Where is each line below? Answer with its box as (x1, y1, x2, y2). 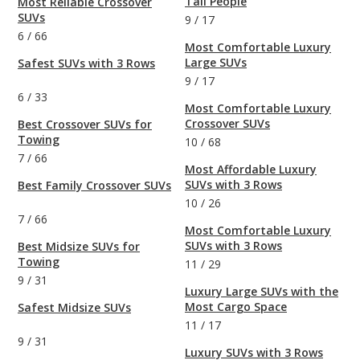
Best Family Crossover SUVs (18, 178, 171, 194)
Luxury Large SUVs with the (185, 284, 338, 300)
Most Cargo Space (185, 299, 287, 315)
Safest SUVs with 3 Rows (18, 55, 155, 72)
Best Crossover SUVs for (18, 117, 152, 133)
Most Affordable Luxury (185, 162, 317, 178)
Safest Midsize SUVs (18, 300, 131, 316)
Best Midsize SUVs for (18, 239, 140, 255)
